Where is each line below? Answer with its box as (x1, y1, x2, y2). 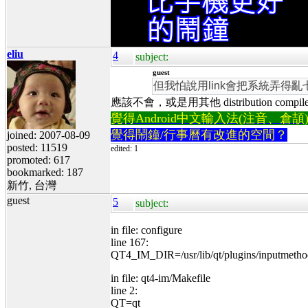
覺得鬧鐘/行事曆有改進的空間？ (111, 127, 287, 142)
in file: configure (111, 223, 182, 236)
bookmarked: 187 (7, 166, 83, 178)
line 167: (111, 236, 148, 248)
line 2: (111, 284, 137, 296)
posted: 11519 (7, 141, 67, 153)
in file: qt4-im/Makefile (111, 272, 210, 284)
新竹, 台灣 (7, 179, 56, 191)
